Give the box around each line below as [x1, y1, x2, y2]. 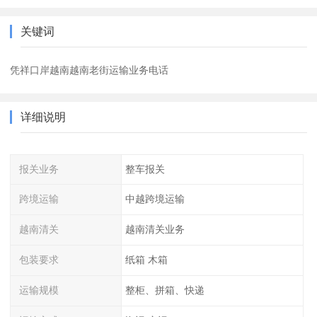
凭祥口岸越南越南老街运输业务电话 [10, 64, 169, 76]
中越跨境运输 [125, 193, 185, 205]
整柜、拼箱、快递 [125, 284, 204, 296]
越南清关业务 [125, 224, 185, 236]
